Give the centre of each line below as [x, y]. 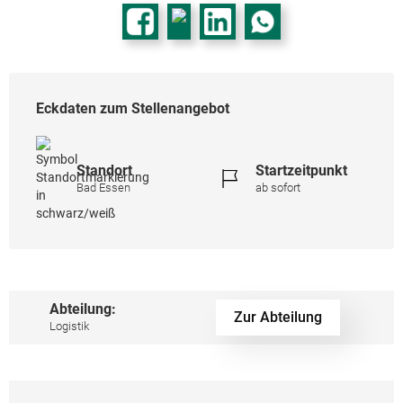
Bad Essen [103, 187]
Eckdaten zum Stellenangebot [133, 108]
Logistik [69, 326]
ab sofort [278, 187]
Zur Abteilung [278, 317]
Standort [104, 170]
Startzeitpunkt [301, 170]
